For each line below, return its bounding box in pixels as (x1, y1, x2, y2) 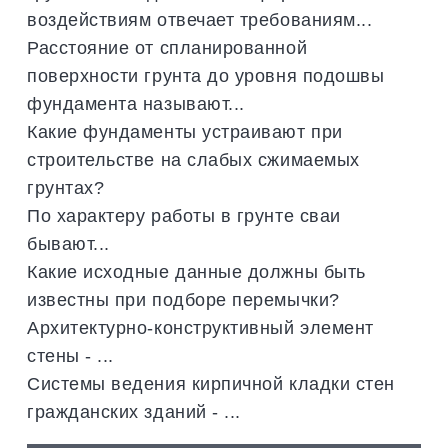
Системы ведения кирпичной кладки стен (27, 372, 395, 394)
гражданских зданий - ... (27, 400, 241, 422)
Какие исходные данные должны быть (27, 260, 366, 282)
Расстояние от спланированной (27, 36, 308, 58)
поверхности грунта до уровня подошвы (27, 64, 385, 86)
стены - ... (27, 344, 114, 366)
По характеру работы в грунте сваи (27, 204, 341, 226)
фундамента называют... (27, 92, 245, 114)
